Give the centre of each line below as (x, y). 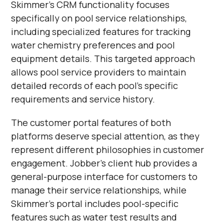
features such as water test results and (94, 217)
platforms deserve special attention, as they (105, 136)
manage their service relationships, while (99, 190)
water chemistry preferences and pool (93, 45)
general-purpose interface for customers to (104, 176)
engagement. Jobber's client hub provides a (104, 163)
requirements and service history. (83, 99)
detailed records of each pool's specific (95, 85)
